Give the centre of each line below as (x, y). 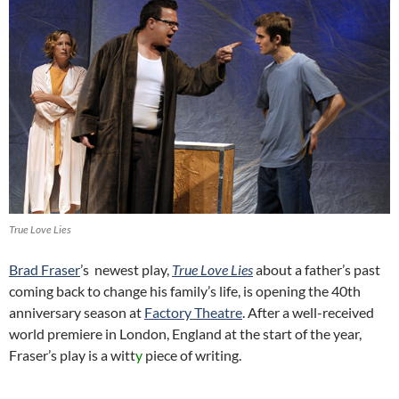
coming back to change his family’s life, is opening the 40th (185, 291)
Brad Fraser (45, 270)
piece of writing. (193, 355)
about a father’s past (317, 270)
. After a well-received (308, 313)
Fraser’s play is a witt (72, 355)
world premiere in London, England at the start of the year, (185, 334)
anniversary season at (77, 313)
